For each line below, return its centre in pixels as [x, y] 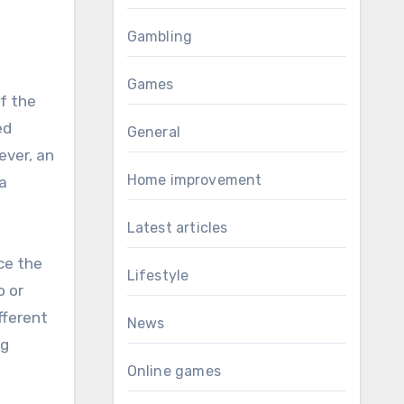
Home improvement [194, 180]
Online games [174, 371]
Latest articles [177, 228]
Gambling [160, 37]
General [153, 132]
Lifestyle [158, 275]
